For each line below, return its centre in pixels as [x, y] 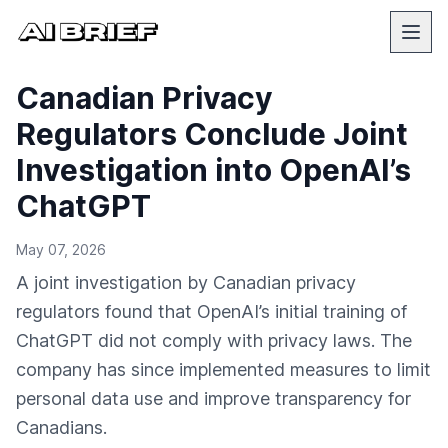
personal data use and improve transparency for [213, 398]
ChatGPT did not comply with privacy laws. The [214, 340]
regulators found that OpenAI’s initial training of [211, 311]
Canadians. [61, 427]
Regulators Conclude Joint [212, 134]
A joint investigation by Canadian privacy [186, 282]
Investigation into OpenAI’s [213, 170]
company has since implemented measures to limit [223, 369]
